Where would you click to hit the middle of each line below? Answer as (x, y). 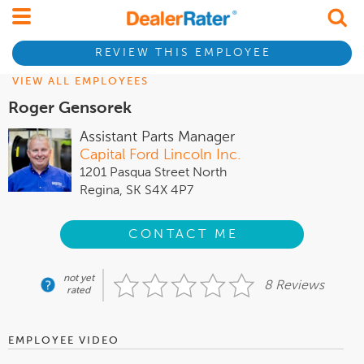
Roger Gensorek (70, 109)
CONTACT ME (184, 234)
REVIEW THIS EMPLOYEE (183, 53)
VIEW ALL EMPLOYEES (80, 82)
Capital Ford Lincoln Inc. (160, 155)
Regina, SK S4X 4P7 (136, 191)
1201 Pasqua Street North (153, 173)
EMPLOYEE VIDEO (64, 341)
